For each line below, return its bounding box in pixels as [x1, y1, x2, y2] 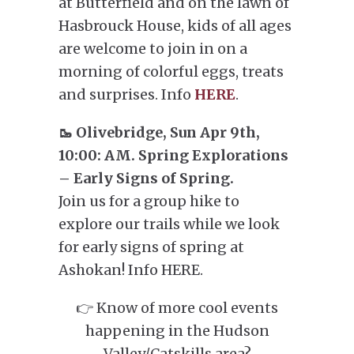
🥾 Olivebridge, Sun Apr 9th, [58, 123, 260, 141]
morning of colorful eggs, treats [58, 62, 284, 81]
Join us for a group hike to [58, 192, 239, 210]
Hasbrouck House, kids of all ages [58, 17, 292, 35]
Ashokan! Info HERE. [58, 261, 203, 279]
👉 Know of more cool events [76, 299, 278, 317]
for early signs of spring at [58, 238, 244, 256]
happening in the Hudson [85, 322, 269, 340]
